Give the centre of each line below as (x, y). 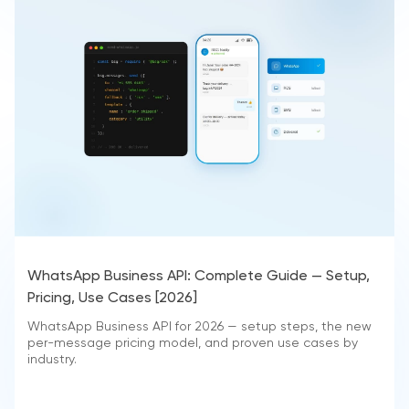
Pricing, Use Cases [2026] (112, 299)
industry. (52, 360)
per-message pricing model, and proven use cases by (193, 344)
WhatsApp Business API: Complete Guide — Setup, (199, 277)
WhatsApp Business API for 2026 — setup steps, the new (199, 327)
